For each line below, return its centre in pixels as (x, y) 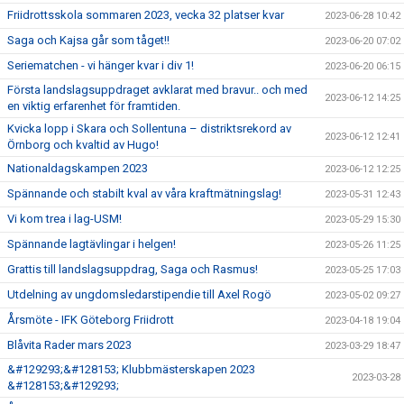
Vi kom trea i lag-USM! (64, 218)
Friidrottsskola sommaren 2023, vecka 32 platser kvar (146, 14)
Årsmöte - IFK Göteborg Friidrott (91, 319)
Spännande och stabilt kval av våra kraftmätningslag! (144, 193)
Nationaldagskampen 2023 (78, 168)
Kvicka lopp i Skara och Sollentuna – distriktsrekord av (149, 128)
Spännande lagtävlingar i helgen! (92, 243)
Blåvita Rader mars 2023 (69, 344)
